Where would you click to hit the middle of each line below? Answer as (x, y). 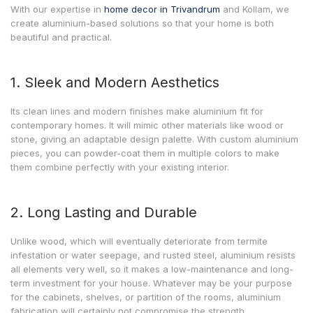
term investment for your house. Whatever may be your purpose (151, 283)
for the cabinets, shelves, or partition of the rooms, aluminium (146, 297)
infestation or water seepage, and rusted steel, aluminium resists (153, 255)
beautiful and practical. (61, 37)
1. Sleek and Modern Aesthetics (115, 82)
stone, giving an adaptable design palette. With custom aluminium (154, 139)
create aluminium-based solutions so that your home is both (142, 23)
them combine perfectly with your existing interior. (120, 167)
